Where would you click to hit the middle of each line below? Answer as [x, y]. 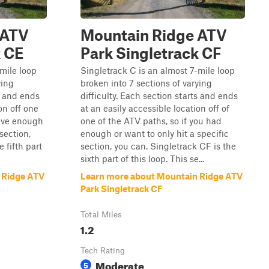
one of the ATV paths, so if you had [151, 121]
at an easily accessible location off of [155, 108]
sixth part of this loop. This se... [142, 159]
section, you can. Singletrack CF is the [158, 146]
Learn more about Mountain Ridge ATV [162, 176]
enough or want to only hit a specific [155, 133]
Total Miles [101, 214]
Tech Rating [103, 250]
